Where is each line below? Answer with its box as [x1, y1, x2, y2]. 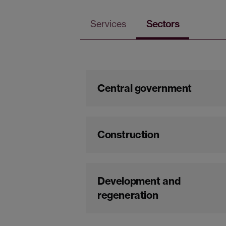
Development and [97, 175, 181, 188]
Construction [97, 128, 159, 141]
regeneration [97, 189, 158, 202]
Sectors [146, 18, 179, 30]
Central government [97, 82, 192, 95]
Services [90, 18, 126, 30]
